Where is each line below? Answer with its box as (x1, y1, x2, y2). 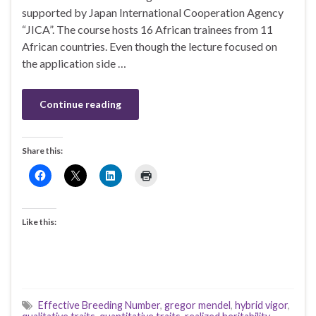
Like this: (22, 217, 56, 228)
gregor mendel (164, 299, 231, 312)
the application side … (22, 56, 126, 71)
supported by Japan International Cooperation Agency (22, 6, 284, 20)
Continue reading (39, 98, 121, 111)
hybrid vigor (235, 299, 288, 312)
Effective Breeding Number (38, 299, 160, 312)
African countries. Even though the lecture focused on (22, 39, 277, 54)
